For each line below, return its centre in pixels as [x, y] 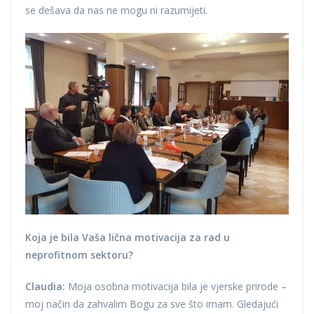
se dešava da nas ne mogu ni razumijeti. [116, 10]
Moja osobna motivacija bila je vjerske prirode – [176, 286]
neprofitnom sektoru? [79, 254]
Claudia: [45, 286]
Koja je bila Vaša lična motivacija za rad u [128, 237]
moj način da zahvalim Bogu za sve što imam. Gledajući [152, 303]
